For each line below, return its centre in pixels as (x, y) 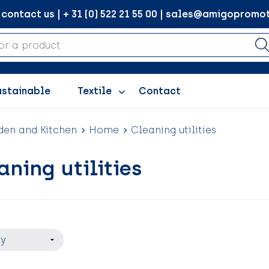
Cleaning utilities (173, 130)
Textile (94, 91)
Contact (159, 91)
